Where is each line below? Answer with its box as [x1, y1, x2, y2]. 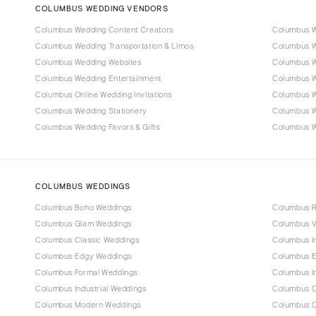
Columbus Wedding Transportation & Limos [35, 42, 194, 50]
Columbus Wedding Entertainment [35, 74, 162, 83]
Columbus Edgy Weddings [35, 252, 132, 260]
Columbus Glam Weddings [35, 219, 132, 228]
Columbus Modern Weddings [35, 300, 142, 309]
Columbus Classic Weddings [35, 236, 140, 244]
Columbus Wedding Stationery [35, 107, 147, 115]
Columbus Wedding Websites [35, 58, 142, 66]
